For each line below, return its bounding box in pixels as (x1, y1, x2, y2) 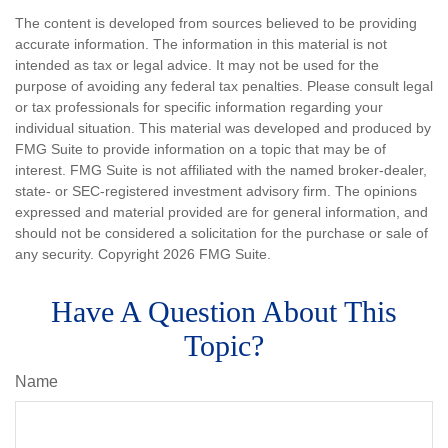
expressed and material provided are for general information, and (15, 203, 428, 220)
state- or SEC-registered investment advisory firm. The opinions (15, 182, 417, 199)
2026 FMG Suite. (163, 245, 271, 262)
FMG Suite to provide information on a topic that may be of (15, 140, 386, 157)
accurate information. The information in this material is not (15, 35, 387, 52)
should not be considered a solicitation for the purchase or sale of (15, 224, 428, 241)
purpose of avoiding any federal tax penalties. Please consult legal (15, 77, 433, 94)
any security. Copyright (15, 245, 163, 262)
